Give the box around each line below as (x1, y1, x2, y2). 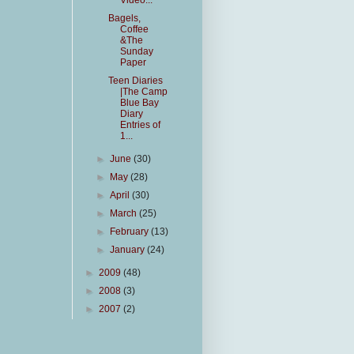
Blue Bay (119, 97, 159, 108)
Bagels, (107, 13, 141, 24)
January (110, 244, 148, 255)
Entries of (119, 119, 160, 130)
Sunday (119, 46, 153, 57)
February (110, 226, 152, 237)
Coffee (119, 24, 149, 35)
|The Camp (119, 86, 168, 97)
